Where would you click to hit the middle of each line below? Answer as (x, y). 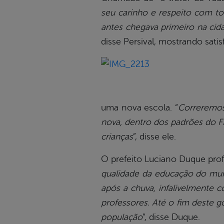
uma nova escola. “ (139, 108)
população (122, 217)
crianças (117, 137)
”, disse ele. (154, 137)
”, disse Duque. (171, 217)
